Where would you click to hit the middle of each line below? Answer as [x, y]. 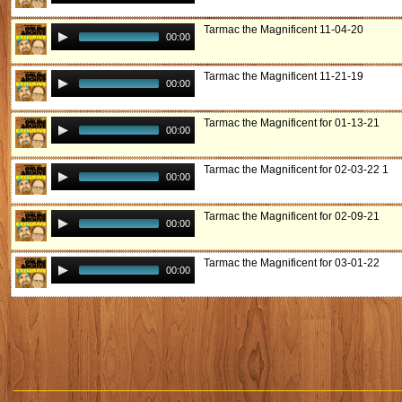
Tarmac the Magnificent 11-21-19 [284, 76]
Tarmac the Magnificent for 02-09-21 [292, 216]
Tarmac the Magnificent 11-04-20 [284, 30]
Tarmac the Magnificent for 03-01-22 [292, 263]
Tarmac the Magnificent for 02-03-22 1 [296, 170]
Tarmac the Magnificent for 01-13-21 [292, 123]
